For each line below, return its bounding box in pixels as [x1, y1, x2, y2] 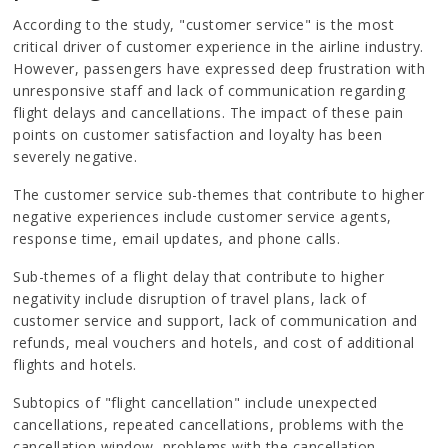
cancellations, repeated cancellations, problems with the [13, 414, 405, 434]
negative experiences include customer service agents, [13, 206, 392, 226]
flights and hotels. [13, 354, 137, 374]
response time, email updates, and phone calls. [13, 228, 341, 248]
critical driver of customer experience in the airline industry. [13, 36, 424, 56]
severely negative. [13, 146, 138, 166]
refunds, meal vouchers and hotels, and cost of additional [13, 332, 415, 352]
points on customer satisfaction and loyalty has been [13, 124, 383, 144]
